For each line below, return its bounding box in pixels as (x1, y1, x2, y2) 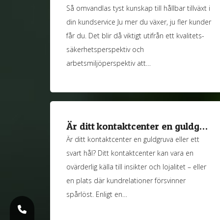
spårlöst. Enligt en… (66, 190, 128, 199)
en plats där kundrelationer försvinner (66, 176, 186, 186)
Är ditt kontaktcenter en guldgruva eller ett (66, 135, 200, 144)
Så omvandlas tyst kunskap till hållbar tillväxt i (66, 3, 211, 13)
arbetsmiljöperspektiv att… (66, 58, 151, 68)
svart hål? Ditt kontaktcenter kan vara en (66, 148, 194, 158)
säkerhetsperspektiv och (66, 44, 144, 54)
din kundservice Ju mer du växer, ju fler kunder (66, 17, 212, 27)
